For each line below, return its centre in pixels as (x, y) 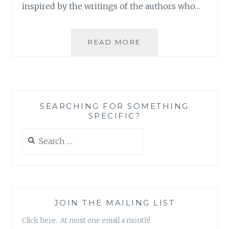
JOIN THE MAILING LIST (114, 202)
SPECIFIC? (114, 116)
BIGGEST (159, 75)
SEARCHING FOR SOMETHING (114, 106)
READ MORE (114, 42)
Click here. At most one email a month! (86, 220)
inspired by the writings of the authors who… (111, 6)
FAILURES (162, 87)
